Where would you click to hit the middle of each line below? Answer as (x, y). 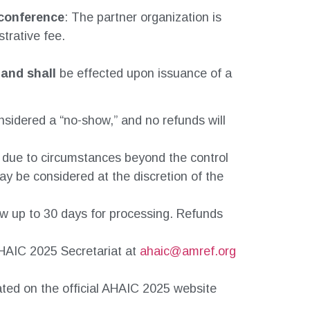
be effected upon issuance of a (146, 74)
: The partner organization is (143, 18)
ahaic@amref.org (188, 252)
